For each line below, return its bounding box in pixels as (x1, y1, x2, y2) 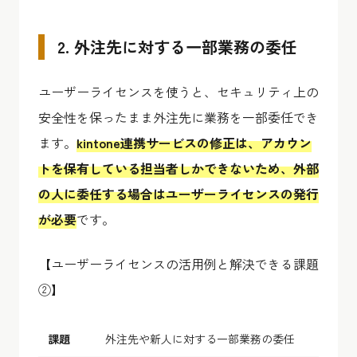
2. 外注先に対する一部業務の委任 (57, 34, 297, 58)
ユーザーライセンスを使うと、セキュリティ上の (38, 81, 319, 101)
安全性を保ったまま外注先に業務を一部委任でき (38, 107, 319, 127)
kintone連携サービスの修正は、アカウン (76, 132, 312, 152)
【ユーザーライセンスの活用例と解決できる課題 (38, 253, 319, 273)
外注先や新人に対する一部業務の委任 (105, 330, 295, 347)
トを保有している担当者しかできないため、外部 (38, 158, 319, 178)
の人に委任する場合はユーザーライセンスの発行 (38, 183, 319, 203)
